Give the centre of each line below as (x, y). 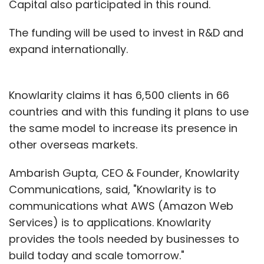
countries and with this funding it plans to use (129, 111)
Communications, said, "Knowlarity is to (113, 189)
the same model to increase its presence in (123, 128)
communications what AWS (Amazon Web (121, 206)
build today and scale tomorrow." (97, 255)
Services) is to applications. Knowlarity (110, 222)
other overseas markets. (73, 144)
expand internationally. (68, 49)
